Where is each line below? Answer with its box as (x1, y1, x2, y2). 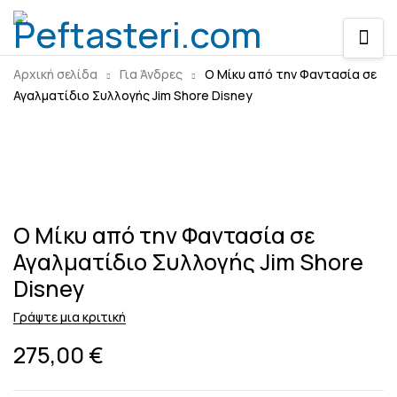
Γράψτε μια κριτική (13, 308, 126, 325)
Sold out (19, 147, 64, 162)
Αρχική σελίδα (13, 66, 97, 82)
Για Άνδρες (120, 66, 183, 82)
